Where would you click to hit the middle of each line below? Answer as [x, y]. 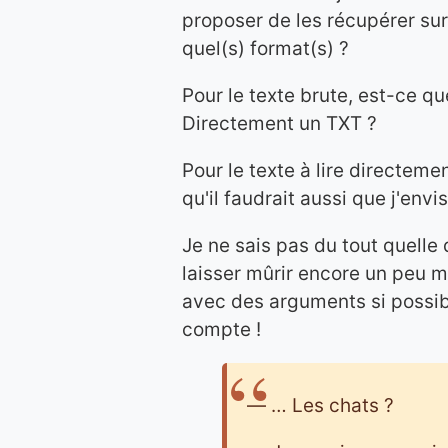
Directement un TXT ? [279, 123]
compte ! [221, 329]
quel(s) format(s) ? [265, 48]
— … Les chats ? [320, 405]
